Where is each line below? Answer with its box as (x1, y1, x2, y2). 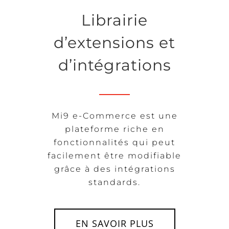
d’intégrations (58, 55, 171, 75)
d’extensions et (54, 33, 175, 52)
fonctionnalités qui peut (54, 137, 175, 147)
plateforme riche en (64, 124, 165, 134)
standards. (88, 177, 141, 187)
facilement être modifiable (48, 150, 181, 161)
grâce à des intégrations (54, 164, 175, 174)
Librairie (81, 10, 148, 30)
